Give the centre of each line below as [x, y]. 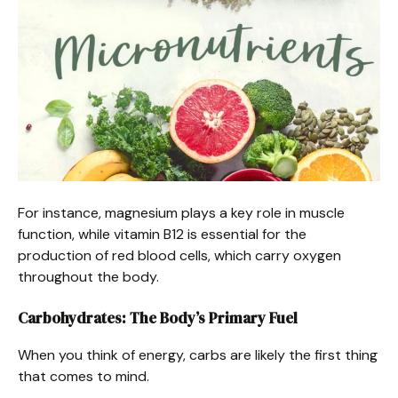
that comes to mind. [84, 376]
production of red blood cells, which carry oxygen [179, 255]
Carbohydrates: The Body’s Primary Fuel [158, 318]
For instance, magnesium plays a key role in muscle [181, 212]
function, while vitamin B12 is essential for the [162, 234]
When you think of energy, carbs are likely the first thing [198, 354]
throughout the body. [88, 276]
